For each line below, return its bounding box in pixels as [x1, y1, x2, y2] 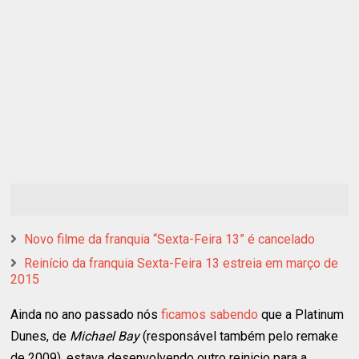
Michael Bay [70, 328, 140, 344]
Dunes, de [10, 328, 71, 344]
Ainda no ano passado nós [10, 306, 162, 322]
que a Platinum [258, 306, 345, 322]
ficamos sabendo [161, 306, 259, 322]
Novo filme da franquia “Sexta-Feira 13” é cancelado [24, 231, 316, 247]
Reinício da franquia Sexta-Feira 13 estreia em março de [24, 255, 339, 271]
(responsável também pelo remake [139, 328, 339, 344]
